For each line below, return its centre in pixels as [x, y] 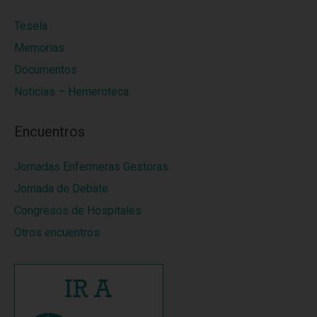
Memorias [39, 47]
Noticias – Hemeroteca [71, 91]
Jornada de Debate [61, 188]
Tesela [31, 25]
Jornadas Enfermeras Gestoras [91, 166]
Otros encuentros [57, 232]
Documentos [46, 69]
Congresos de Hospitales [78, 210]
